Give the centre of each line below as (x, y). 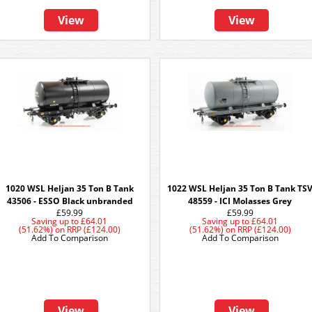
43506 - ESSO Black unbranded (70, 201)
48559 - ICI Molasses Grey (240, 201)
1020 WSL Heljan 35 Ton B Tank (70, 188)
